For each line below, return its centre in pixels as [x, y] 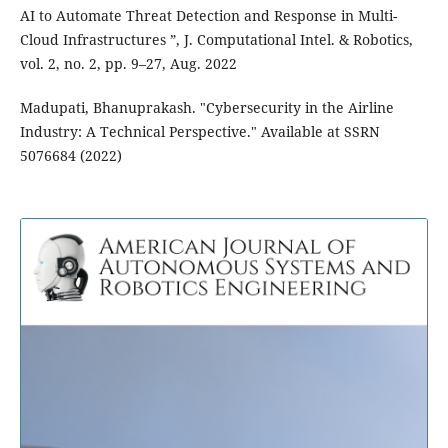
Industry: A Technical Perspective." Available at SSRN [199, 132]
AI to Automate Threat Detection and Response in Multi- [208, 16]
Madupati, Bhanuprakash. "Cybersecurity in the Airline [206, 108]
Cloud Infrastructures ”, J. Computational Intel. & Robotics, [216, 40]
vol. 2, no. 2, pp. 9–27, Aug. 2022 [128, 64]
